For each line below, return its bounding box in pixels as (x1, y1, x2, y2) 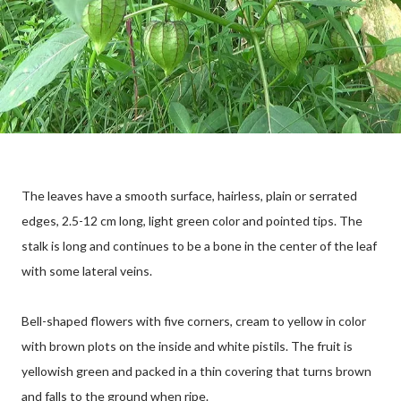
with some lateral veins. (21, 262, 152, 278)
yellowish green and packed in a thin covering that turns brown (21, 363, 371, 379)
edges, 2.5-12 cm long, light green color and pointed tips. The (21, 212, 363, 228)
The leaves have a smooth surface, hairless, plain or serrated (21, 187, 357, 203)
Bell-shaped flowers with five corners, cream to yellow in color (21, 312, 366, 328)
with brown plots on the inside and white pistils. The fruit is (21, 337, 353, 354)
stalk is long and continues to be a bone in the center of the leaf (21, 237, 377, 253)
